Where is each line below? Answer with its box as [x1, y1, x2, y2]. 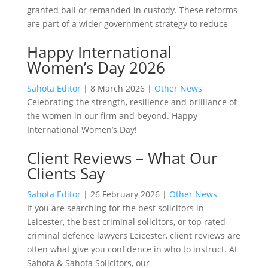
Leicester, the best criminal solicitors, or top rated [26, 215, 226, 227]
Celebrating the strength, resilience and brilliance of [26, 96, 237, 108]
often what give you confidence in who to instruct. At [26, 243, 237, 255]
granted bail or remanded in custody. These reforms [26, 4, 237, 16]
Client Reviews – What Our [26, 147, 218, 169]
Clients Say [26, 162, 105, 184]
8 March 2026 [90, 82, 145, 94]
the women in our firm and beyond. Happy [26, 109, 197, 121]
